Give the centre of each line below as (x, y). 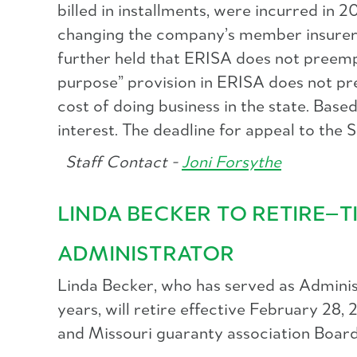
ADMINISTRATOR (146, 255)
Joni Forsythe (231, 163)
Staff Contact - (120, 163)
